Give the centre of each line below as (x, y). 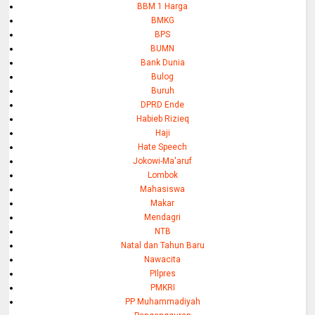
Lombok (162, 175)
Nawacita (163, 259)
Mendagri (163, 217)
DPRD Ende (163, 104)
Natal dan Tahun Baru (162, 245)
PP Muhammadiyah (162, 301)
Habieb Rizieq (162, 118)
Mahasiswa (163, 189)
